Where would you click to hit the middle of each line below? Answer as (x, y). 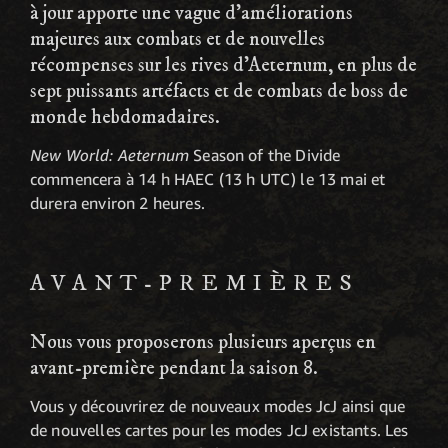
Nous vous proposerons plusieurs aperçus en (203, 343)
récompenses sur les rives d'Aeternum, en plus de (223, 65)
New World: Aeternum (112, 154)
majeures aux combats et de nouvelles (177, 39)
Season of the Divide (267, 154)
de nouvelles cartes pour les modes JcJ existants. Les (219, 430)
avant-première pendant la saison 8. (174, 369)
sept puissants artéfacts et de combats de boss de (219, 91)
